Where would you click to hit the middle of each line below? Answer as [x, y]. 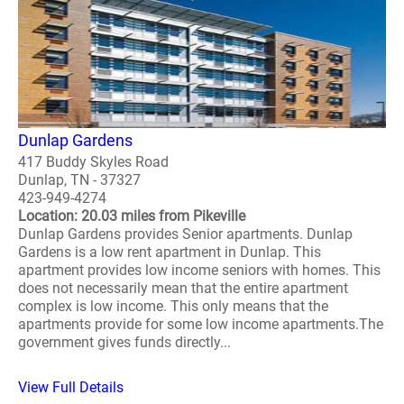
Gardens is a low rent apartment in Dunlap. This [170, 252]
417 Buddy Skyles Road [93, 161]
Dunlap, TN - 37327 [79, 179]
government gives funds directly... [124, 342]
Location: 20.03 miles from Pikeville [132, 216]
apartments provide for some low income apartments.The [201, 324]
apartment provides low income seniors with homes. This [199, 270]
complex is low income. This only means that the [173, 306]
